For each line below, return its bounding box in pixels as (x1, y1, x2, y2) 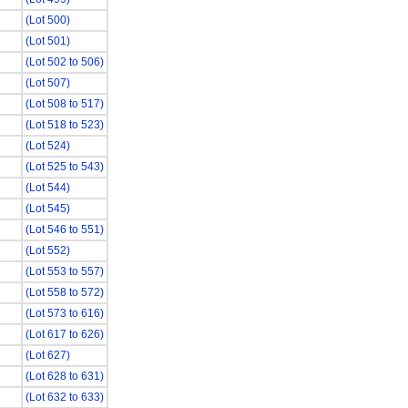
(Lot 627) (25, 349, 70, 362)
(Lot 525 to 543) (25, 160, 104, 173)
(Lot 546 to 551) (25, 223, 104, 236)
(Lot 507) (25, 76, 70, 89)
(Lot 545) (25, 202, 70, 215)
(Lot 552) (25, 244, 70, 257)
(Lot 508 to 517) (25, 97, 104, 110)
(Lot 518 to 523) (25, 118, 104, 131)
